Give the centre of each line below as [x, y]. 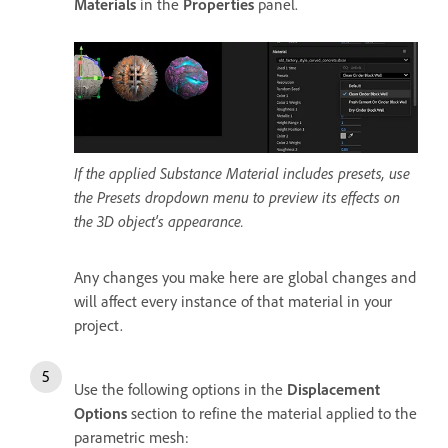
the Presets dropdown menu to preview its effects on [237, 197]
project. [100, 325]
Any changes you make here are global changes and [245, 277]
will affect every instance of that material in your [233, 301]
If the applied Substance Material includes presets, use [242, 173]
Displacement [333, 389]
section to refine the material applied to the [272, 413]
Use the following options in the [180, 389]
